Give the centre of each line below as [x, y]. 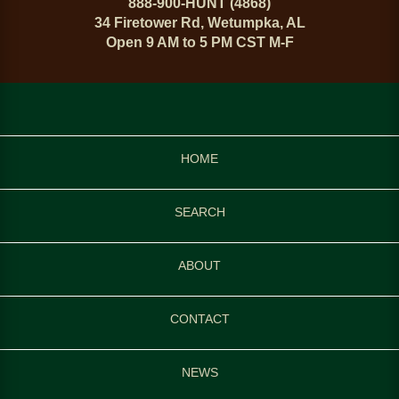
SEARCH [199, 212]
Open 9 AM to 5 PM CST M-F [199, 43]
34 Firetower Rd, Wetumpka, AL [199, 23]
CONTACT [199, 319]
